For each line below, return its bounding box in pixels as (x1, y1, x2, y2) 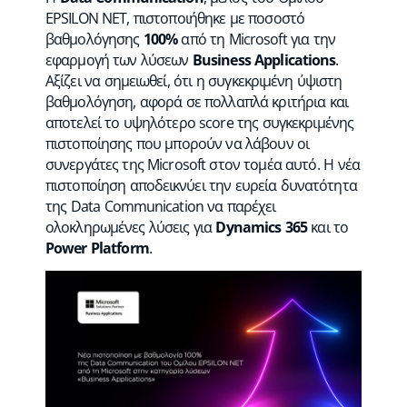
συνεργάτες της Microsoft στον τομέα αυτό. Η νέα (45, 154, 360, 174)
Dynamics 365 (215, 216, 307, 237)
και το (306, 216, 349, 237)
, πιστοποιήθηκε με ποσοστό (126, 7, 304, 28)
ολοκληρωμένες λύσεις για (45, 216, 216, 237)
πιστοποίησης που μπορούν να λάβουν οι (45, 133, 310, 154)
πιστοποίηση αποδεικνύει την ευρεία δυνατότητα (45, 174, 357, 195)
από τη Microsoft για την (177, 28, 336, 49)
